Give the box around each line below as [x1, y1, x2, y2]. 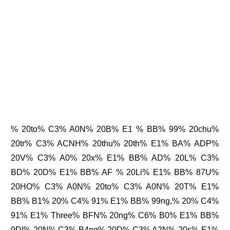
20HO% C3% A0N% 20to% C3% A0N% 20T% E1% [11, 182, 219, 191]
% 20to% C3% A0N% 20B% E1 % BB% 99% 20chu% [11, 125, 219, 134]
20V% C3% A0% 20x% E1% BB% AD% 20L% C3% [11, 154, 219, 163]
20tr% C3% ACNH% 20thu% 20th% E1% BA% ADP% [11, 139, 219, 148]
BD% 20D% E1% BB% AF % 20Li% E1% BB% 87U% [11, 168, 219, 177]
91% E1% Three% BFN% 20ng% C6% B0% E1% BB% [11, 211, 219, 220]
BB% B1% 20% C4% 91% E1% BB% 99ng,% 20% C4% [11, 197, 219, 206]
